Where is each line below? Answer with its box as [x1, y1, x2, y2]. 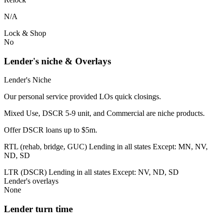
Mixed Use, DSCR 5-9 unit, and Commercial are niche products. [4, 109, 205, 118]
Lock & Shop [4, 28, 46, 37]
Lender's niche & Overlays [4, 55, 111, 66]
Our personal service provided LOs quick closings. [4, 92, 161, 101]
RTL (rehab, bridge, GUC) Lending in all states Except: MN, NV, [4, 142, 208, 151]
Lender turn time [4, 204, 73, 215]
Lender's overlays [4, 177, 58, 186]
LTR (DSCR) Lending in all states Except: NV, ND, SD [4, 168, 179, 177]
